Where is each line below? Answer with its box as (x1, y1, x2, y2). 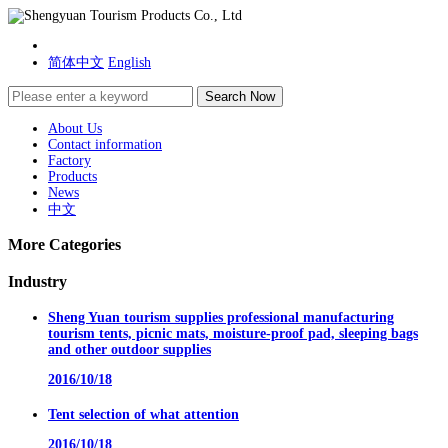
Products (48, 169, 97, 184)
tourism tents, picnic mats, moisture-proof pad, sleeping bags (48, 326, 418, 342)
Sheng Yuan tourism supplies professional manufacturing (48, 310, 394, 326)
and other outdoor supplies (48, 342, 211, 358)
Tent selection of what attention (48, 406, 239, 422)
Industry (8, 271, 67, 291)
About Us (48, 121, 102, 136)
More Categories (8, 235, 121, 255)
